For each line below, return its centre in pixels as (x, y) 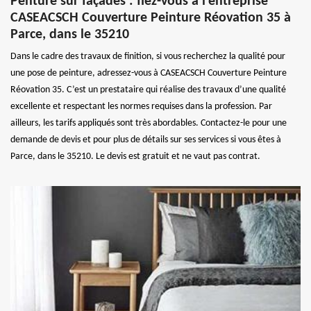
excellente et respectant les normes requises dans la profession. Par (141, 106)
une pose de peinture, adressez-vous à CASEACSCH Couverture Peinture (149, 73)
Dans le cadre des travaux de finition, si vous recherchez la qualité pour (148, 56)
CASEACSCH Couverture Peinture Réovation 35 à (151, 18)
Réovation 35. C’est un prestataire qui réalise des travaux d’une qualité (148, 90)
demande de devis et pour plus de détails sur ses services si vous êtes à (146, 140)
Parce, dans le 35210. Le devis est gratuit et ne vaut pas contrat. (135, 156)
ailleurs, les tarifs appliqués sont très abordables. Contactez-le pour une (149, 123)
